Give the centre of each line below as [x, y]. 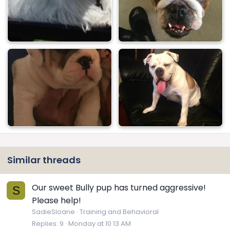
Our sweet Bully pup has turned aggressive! [119, 188]
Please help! [56, 201]
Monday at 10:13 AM [100, 224]
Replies [44, 224]
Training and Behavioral [119, 212]
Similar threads [44, 160]
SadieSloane [53, 212]
